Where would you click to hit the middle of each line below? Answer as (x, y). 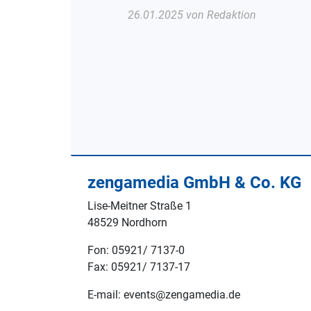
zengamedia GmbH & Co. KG (194, 182)
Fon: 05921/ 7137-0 (136, 250)
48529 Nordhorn (127, 222)
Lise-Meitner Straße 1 (140, 205)
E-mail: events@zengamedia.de (164, 294)
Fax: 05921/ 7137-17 (139, 267)
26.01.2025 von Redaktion (192, 15)
